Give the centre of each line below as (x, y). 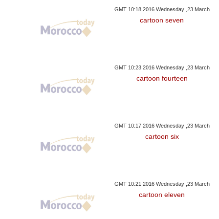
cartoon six (162, 136)
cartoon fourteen (162, 78)
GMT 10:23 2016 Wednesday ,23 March (162, 67)
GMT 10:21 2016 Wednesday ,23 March (162, 184)
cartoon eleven (162, 194)
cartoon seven (162, 20)
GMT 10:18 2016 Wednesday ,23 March (162, 9)
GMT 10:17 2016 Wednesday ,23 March (162, 125)
